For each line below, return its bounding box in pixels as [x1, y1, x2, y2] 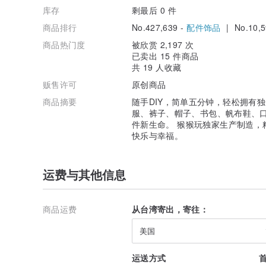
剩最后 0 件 [132, 4, 177, 16]
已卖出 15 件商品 [132, 49, 199, 62]
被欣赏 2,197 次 [132, 38, 194, 50]
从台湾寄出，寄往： [132, 202, 209, 215]
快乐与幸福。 [132, 129, 183, 141]
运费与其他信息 [43, 165, 126, 183]
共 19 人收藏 [132, 61, 182, 73]
